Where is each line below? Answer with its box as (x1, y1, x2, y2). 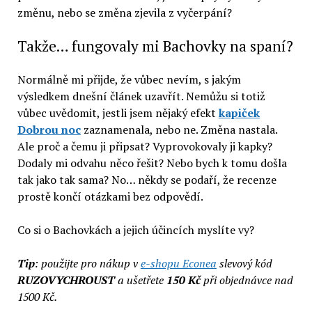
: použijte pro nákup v (34, 255, 141, 271)
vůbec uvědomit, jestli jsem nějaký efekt (17, 104, 219, 120)
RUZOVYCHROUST (17, 272, 118, 288)
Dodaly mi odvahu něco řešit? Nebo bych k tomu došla (17, 155, 287, 171)
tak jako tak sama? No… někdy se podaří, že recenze (17, 171, 276, 187)
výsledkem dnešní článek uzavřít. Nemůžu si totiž (17, 88, 265, 104)
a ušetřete (117, 272, 166, 288)
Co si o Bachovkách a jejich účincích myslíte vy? (17, 221, 254, 237)
